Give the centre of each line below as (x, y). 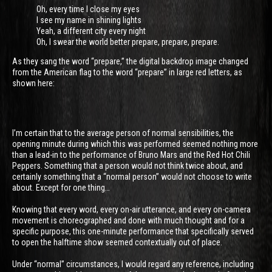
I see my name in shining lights (89, 20)
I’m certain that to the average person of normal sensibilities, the (123, 133)
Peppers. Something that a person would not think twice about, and (127, 165)
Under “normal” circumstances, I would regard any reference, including (133, 264)
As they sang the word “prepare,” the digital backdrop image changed (130, 61)
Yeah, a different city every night (91, 31)
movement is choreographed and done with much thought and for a (128, 220)
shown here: (33, 83)
